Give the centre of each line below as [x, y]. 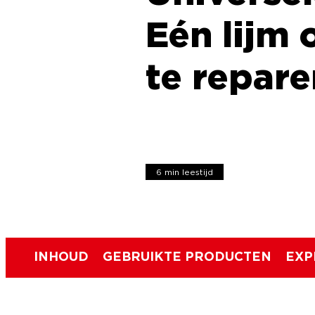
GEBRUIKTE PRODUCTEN [187, 257]
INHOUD [61, 257]
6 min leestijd [185, 172]
